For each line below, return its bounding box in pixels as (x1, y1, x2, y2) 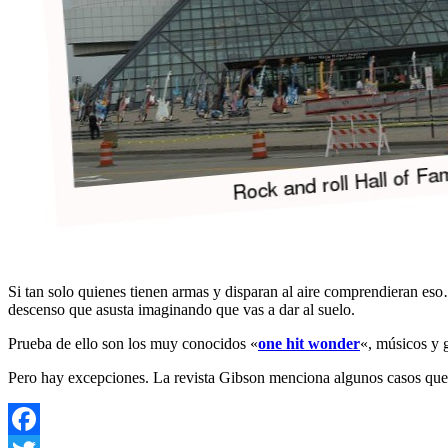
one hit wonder (258, 334, 360, 352)
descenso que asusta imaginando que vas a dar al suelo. (8, 300, 355, 318)
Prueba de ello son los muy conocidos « (8, 334, 258, 352)
